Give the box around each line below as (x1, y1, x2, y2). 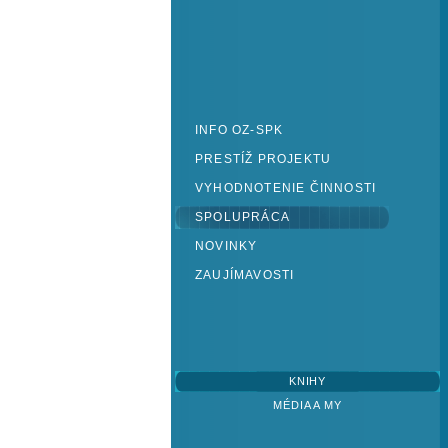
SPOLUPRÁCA (195, 210, 290, 224)
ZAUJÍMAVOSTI (195, 268, 295, 282)
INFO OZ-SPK (195, 123, 284, 137)
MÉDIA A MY (273, 399, 342, 411)
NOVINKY (195, 239, 258, 253)
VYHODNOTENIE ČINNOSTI (195, 181, 377, 195)
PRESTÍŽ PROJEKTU (195, 152, 332, 166)
